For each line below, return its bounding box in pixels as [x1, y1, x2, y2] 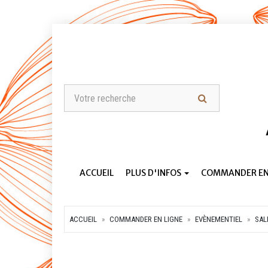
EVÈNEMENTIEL [195, 215, 242, 224]
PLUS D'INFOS [126, 167, 183, 178]
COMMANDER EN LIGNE [109, 215, 182, 224]
